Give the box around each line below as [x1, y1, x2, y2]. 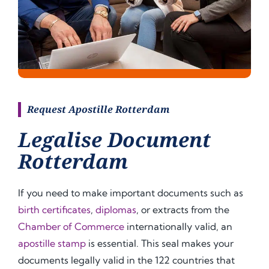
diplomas [95, 203, 136, 216]
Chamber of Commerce [18, 220, 124, 232]
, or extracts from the [136, 203, 229, 216]
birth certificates [18, 203, 91, 216]
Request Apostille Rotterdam [27, 102, 170, 116]
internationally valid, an [124, 220, 232, 232]
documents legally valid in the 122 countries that [18, 253, 235, 266]
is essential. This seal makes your [86, 237, 234, 249]
